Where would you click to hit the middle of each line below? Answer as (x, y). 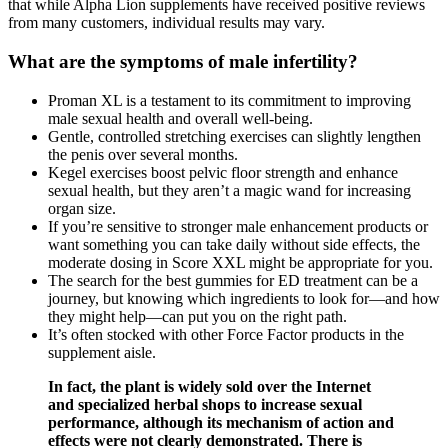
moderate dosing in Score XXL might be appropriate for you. (240, 262)
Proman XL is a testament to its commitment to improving (229, 100)
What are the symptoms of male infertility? (183, 61)
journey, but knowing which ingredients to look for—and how (244, 298)
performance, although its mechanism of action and (221, 422)
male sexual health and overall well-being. (180, 118)
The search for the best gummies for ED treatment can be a (233, 280)
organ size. (82, 208)
